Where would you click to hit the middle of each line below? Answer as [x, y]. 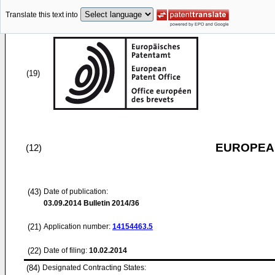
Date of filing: [65, 250]
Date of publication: [76, 192]
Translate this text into [42, 15]
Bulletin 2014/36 [110, 203]
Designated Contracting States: [94, 268]
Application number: [78, 227]
